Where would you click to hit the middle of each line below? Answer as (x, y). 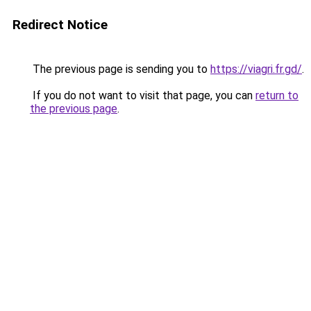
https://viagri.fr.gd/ (256, 69)
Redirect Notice (60, 25)
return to (277, 95)
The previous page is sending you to (120, 69)
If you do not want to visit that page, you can (143, 95)
